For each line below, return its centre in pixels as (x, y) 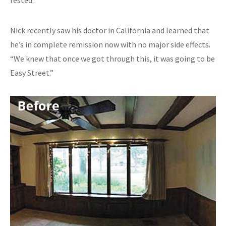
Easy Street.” (32, 72)
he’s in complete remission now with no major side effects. (110, 44)
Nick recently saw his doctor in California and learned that (110, 30)
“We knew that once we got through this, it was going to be (112, 58)
